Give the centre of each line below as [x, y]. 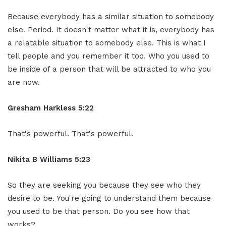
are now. [24, 82]
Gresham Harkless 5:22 [51, 108]
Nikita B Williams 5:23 [49, 159]
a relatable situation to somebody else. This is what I [107, 43]
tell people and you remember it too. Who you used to [108, 56]
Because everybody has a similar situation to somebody [111, 16]
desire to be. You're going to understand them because [109, 198]
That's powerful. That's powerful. [70, 133]
